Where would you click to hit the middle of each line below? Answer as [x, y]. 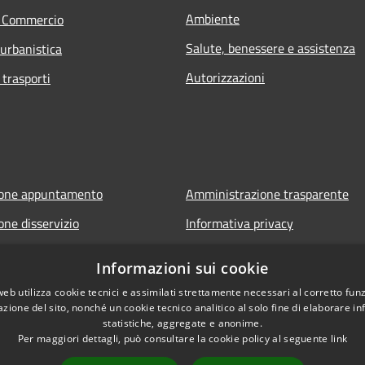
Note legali [215, 253]
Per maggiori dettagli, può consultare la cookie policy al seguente [174, 339]
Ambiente [213, 19]
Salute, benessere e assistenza [270, 48]
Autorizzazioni [225, 78]
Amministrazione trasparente [267, 194]
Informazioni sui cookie [182, 268]
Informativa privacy [240, 224]
